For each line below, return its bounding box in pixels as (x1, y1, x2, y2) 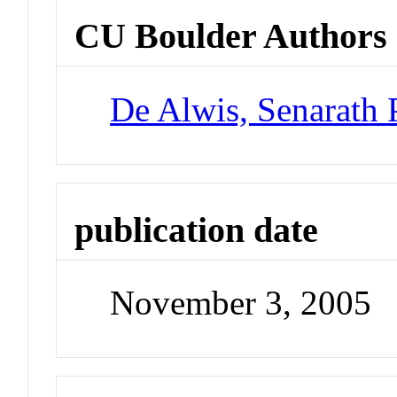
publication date (74, 209, 319, 250)
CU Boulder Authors (74, 16, 388, 57)
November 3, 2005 (110, 284, 372, 323)
